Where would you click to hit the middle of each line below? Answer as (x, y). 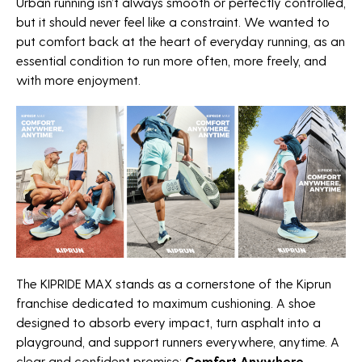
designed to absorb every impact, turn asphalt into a (168, 322)
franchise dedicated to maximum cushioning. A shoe (166, 303)
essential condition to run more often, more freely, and (171, 60)
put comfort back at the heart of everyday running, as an (181, 40)
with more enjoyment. (78, 79)
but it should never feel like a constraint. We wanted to (173, 21)
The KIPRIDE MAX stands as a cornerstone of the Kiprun (174, 284)
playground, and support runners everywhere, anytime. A (178, 342)
